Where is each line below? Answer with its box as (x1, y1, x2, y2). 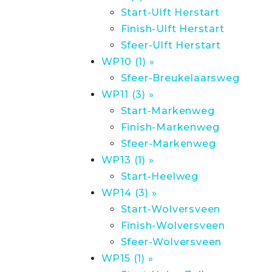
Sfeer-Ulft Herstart (120, 39, 221, 51)
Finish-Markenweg (120, 121, 220, 133)
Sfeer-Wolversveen (120, 236, 222, 248)
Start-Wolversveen (120, 203, 221, 215)
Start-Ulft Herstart (120, 7, 220, 18)
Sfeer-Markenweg (120, 138, 216, 149)
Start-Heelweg (120, 171, 199, 182)
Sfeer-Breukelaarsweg (120, 72, 240, 84)
